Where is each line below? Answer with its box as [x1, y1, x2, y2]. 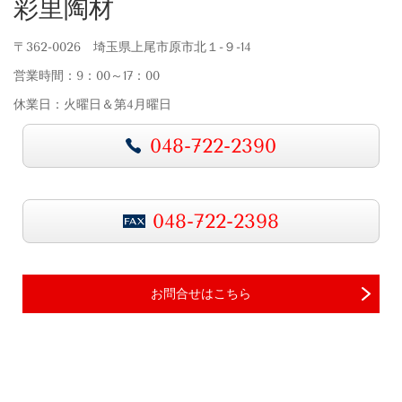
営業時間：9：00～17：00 [13, 68, 160, 84]
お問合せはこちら [151, 286, 251, 301]
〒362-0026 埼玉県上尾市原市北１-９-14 [13, 39, 251, 56]
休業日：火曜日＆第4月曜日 [13, 97, 171, 113]
